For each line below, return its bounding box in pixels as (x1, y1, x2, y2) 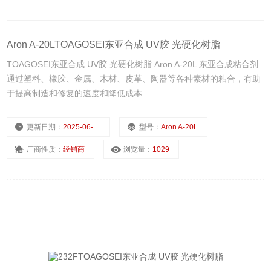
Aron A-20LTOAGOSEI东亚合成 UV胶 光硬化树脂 (7, 39, 221, 50)
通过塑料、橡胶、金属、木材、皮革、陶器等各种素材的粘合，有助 (7, 74, 261, 84)
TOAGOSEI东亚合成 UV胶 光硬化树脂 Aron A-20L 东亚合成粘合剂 (7, 59, 259, 70)
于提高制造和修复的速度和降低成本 (7, 88, 143, 99)
